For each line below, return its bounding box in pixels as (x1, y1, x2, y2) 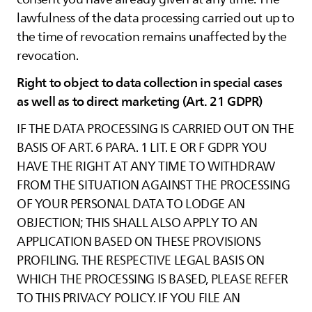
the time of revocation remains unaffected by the (17, 27, 287, 47)
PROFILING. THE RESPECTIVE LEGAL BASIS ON (17, 251, 265, 270)
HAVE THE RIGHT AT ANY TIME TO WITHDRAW (17, 157, 275, 176)
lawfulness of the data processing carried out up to (17, 8, 295, 28)
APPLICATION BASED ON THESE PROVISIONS (17, 232, 261, 251)
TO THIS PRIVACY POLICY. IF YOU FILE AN (17, 288, 240, 308)
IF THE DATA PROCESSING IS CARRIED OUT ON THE (17, 119, 295, 139)
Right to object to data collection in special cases (17, 72, 283, 93)
